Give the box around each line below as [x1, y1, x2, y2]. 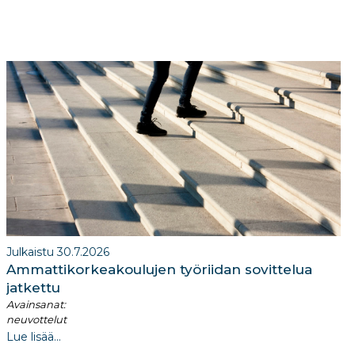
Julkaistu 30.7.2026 [6, 245, 109, 260]
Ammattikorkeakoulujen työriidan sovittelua [6, 261, 312, 278]
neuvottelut [6, 313, 67, 326]
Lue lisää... [6, 330, 61, 345]
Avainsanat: [6, 298, 66, 311]
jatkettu [6, 280, 60, 296]
